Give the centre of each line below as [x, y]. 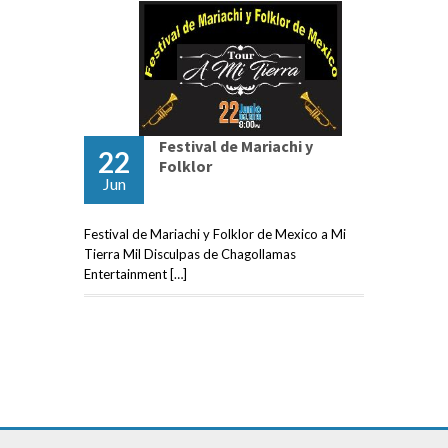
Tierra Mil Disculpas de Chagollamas [190, 254]
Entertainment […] [135, 274]
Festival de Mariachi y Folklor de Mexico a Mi [215, 234]
